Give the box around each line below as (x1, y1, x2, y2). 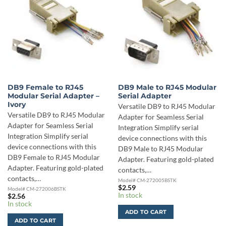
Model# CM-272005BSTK (118, 177, 177, 184)
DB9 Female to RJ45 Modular (7, 153, 100, 162)
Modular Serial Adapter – (7, 91, 99, 100)
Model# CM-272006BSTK (7, 186, 66, 192)
